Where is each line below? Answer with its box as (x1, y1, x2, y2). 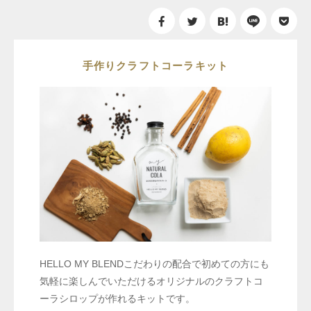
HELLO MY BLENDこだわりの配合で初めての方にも (39, 258, 269, 269)
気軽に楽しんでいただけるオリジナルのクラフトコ (39, 275, 263, 287)
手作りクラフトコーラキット (82, 59, 229, 72)
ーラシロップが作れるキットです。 (39, 292, 195, 304)
